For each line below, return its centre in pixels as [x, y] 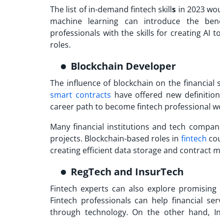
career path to [78, 107]
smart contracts [81, 95]
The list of [69, 10]
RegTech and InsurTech [127, 172]
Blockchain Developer [124, 66]
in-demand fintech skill [130, 10]
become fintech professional [158, 107]
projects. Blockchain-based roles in [116, 139]
